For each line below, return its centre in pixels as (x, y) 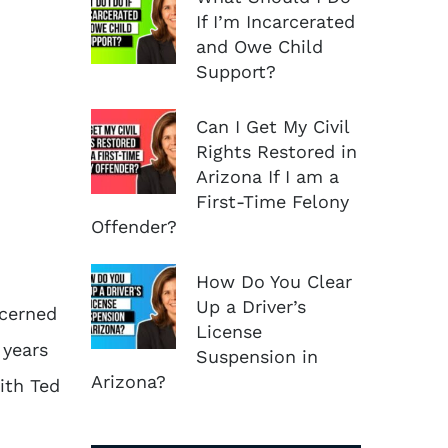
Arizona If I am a (267, 176)
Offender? (134, 226)
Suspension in (257, 356)
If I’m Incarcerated (275, 21)
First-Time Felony (272, 201)
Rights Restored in (276, 151)
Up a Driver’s (251, 306)
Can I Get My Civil (272, 126)
